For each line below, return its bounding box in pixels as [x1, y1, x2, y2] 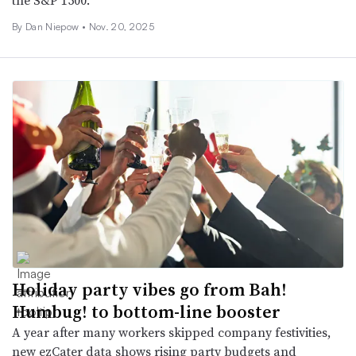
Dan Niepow [25, 21, 82, 33]
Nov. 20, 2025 [88, 21, 154, 33]
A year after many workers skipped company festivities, [12, 323, 331, 341]
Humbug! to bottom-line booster [12, 299, 281, 323]
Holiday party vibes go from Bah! [12, 277, 287, 301]
